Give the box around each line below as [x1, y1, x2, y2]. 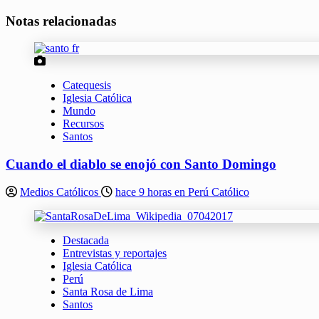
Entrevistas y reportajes [63, 246, 167, 259]
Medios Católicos [20, 185, 101, 198]
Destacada [63, 234, 109, 246]
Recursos [63, 117, 104, 130]
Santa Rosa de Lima [63, 285, 153, 298]
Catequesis [63, 79, 111, 92]
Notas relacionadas [6, 13, 116, 28]
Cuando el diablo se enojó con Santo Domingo [6, 156, 276, 172]
